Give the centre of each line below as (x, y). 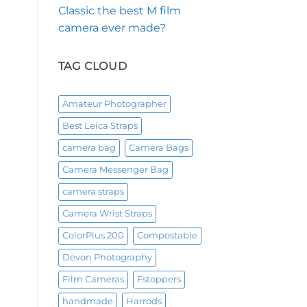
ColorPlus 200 (93, 236)
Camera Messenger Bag (115, 170)
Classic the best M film (119, 10)
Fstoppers (159, 280)
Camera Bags (158, 148)
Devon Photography (107, 258)
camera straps (93, 192)
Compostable (167, 236)
